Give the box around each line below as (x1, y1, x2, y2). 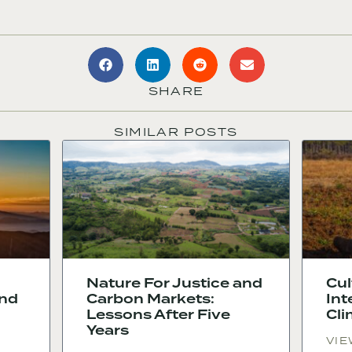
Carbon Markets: (86, 290, 214, 309)
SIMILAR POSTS (114, 124, 238, 140)
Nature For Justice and (86, 274, 262, 293)
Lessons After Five (86, 306, 230, 324)
